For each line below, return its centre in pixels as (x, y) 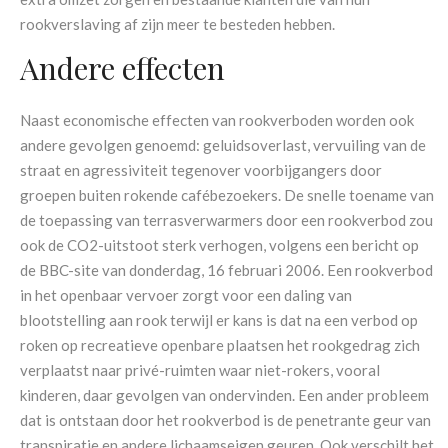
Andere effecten (123, 68)
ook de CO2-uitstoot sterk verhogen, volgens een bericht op (220, 244)
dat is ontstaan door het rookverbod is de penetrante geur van (226, 419)
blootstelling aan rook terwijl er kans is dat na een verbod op (219, 319)
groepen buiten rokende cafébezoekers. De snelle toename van (227, 194)
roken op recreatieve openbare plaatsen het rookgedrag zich (220, 344)
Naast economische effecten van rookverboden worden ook (217, 119)
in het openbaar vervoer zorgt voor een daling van (186, 294)
